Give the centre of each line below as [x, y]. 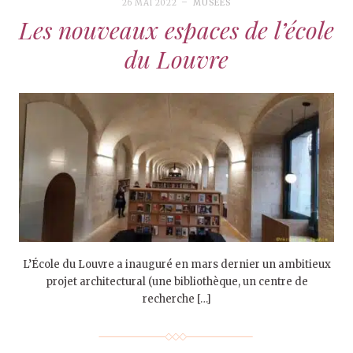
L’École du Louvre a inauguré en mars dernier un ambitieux [176, 265]
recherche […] [176, 299]
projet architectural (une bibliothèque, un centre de [176, 282]
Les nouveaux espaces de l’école [176, 30]
